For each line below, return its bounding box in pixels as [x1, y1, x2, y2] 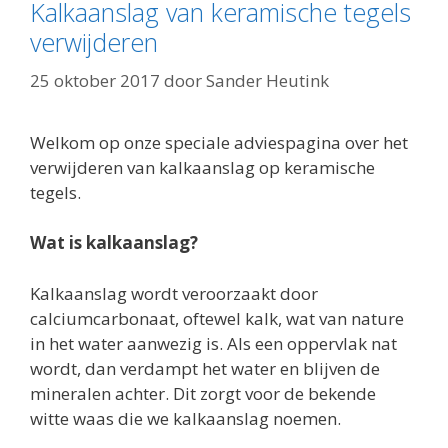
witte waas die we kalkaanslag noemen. [30, 406, 341, 430]
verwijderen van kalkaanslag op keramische [30, 155, 375, 179]
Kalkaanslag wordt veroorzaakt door [30, 281, 318, 305]
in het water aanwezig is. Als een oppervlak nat [30, 331, 397, 355]
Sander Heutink [206, 68, 329, 92]
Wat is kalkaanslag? [30, 231, 198, 254]
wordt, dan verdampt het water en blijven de [30, 356, 380, 380]
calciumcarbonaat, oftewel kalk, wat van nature [30, 306, 404, 330]
